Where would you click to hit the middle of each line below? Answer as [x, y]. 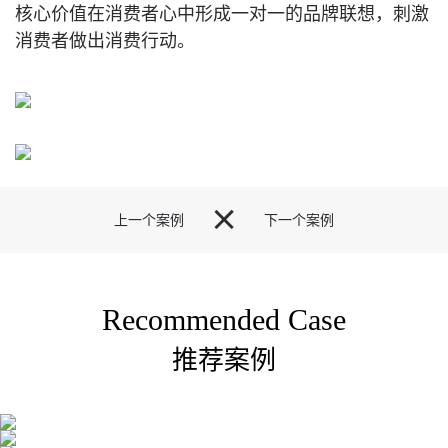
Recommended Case [224, 319]
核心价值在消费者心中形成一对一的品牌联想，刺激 [222, 14]
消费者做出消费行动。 [105, 41]
